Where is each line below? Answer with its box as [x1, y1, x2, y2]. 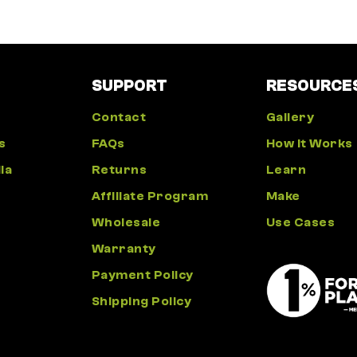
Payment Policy [91, 268, 194, 283]
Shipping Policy [91, 294, 191, 309]
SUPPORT [91, 76, 167, 96]
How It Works [265, 136, 353, 151]
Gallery [265, 110, 314, 125]
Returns [91, 163, 147, 178]
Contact [91, 110, 146, 125]
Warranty [91, 241, 156, 257]
